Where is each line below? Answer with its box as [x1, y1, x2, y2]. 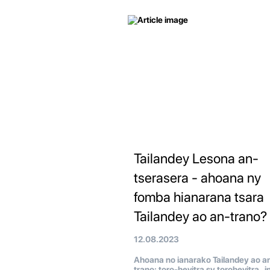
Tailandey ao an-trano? [133, 208, 267, 225]
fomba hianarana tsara [133, 189, 264, 206]
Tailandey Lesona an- [133, 150, 259, 168]
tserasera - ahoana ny [133, 169, 261, 187]
